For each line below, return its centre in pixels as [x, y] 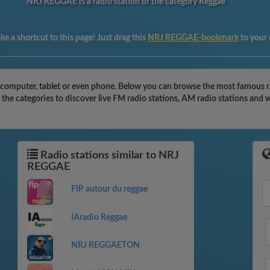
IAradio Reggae [99, 217]
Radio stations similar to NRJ [108, 155]
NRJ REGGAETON [105, 246]
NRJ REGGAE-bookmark [193, 38]
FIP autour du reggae [109, 189]
